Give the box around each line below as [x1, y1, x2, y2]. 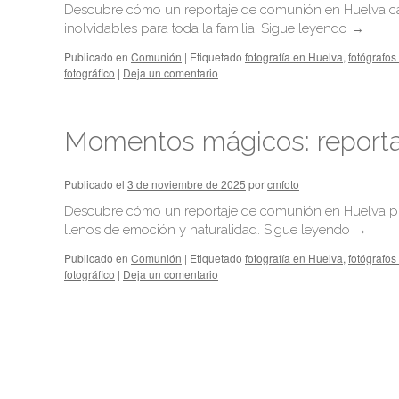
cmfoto [267, 176, 299, 191]
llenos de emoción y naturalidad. [64, 222, 264, 238]
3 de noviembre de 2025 [127, 176, 246, 191]
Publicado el [64, 176, 125, 191]
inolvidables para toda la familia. [64, 20, 261, 37]
